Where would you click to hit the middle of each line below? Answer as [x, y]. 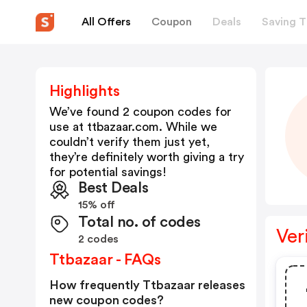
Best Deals [113, 188]
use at [68, 127]
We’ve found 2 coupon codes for [140, 112]
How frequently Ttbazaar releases [147, 285]
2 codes [98, 239]
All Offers [106, 22]
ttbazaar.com [123, 127]
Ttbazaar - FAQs [105, 260]
